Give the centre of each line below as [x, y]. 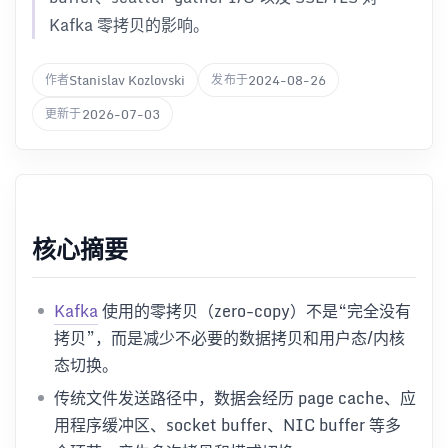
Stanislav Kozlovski [127, 79]
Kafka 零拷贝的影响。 [129, 25]
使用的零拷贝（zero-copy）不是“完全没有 [254, 310]
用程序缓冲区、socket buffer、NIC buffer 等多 [227, 424]
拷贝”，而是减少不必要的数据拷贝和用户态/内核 [229, 337]
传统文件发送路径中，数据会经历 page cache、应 [235, 397]
